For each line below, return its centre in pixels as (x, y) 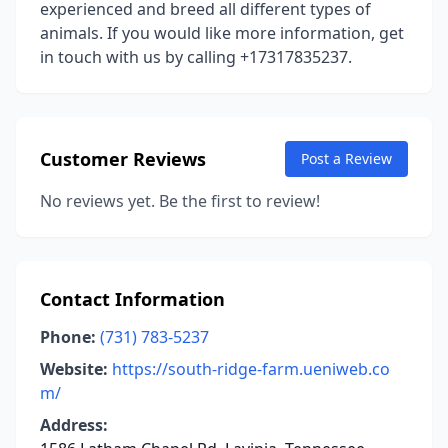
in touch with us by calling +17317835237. (196, 57)
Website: (74, 369)
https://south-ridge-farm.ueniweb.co (251, 369)
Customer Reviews (123, 159)
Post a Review (346, 158)
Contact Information (132, 299)
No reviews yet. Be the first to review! (180, 201)
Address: (74, 425)
